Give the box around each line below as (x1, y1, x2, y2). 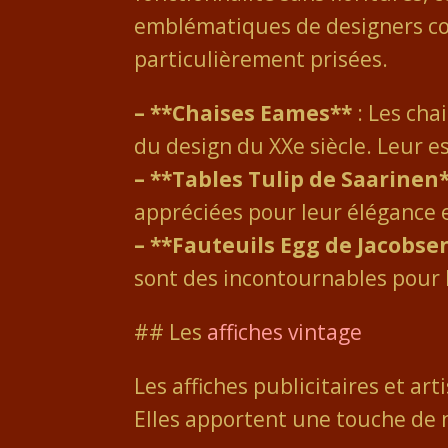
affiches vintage (207, 317, 363, 346)
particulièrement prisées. (134, 44, 389, 73)
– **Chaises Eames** (134, 98, 353, 127)
